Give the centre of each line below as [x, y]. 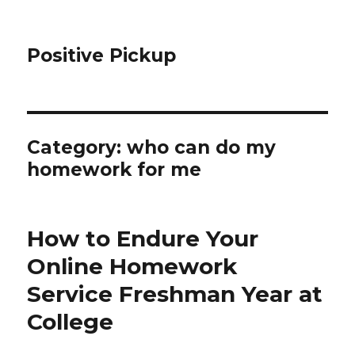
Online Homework [132, 266]
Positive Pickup [102, 55]
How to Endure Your [143, 239]
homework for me [115, 170]
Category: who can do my [152, 147]
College [74, 322]
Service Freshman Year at [175, 294]
